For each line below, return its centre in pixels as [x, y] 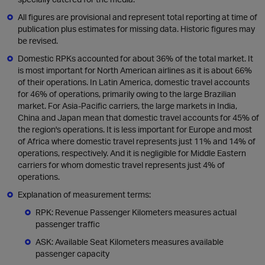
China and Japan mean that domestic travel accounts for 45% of [138, 117]
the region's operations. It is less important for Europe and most [135, 129]
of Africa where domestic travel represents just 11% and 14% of [137, 141]
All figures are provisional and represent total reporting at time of [138, 17]
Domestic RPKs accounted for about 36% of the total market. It [135, 58]
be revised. [38, 41]
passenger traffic [68, 224]
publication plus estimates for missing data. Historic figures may [136, 29]
